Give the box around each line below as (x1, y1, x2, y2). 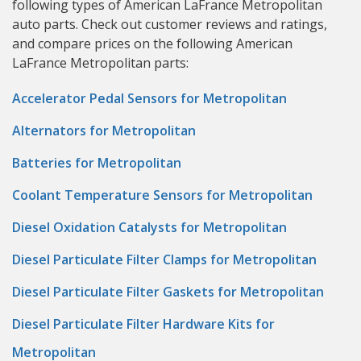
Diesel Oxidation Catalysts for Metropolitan (12, 218, 287, 236)
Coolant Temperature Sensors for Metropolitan (12, 186, 313, 204)
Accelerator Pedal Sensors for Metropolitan (12, 89, 287, 107)
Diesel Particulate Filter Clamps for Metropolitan (12, 251, 317, 268)
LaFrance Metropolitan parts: (12, 54, 189, 72)
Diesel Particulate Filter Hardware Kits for (12, 315, 275, 333)
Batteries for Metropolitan (12, 154, 181, 172)
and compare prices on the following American (12, 35, 293, 52)
